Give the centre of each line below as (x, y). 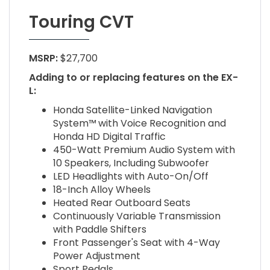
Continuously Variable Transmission (137, 216)
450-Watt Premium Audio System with (144, 150)
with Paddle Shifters (99, 230)
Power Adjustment (96, 256)
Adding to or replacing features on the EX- (133, 78)
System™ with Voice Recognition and (139, 124)
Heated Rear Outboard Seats (121, 203)
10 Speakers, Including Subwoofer (131, 163)
